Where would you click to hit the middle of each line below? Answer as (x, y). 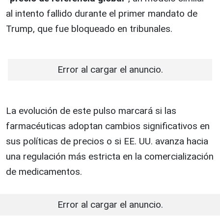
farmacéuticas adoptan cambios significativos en (108, 126)
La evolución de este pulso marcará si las (91, 111)
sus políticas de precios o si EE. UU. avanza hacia (107, 141)
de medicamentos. (44, 172)
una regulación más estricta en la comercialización (110, 157)
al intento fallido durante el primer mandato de (102, 14)
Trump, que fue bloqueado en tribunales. (89, 29)
